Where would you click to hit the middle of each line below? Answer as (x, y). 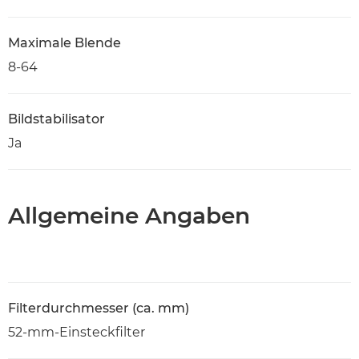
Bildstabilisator (56, 119)
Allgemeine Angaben (129, 216)
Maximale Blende (65, 43)
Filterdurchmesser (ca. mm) (99, 308)
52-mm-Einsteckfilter (77, 332)
